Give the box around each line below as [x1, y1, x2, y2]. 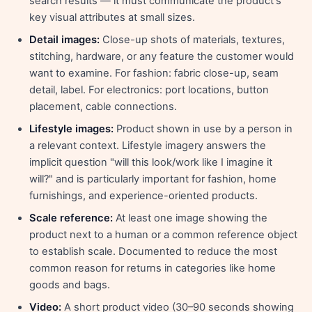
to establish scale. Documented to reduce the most [29, 245, 277, 258]
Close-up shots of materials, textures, [100, 33, 285, 46]
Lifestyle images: [29, 123, 114, 135]
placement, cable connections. [29, 100, 177, 113]
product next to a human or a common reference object [29, 228, 297, 241]
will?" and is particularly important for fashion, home [29, 173, 276, 185]
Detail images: [29, 33, 100, 46]
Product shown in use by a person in [114, 123, 292, 135]
